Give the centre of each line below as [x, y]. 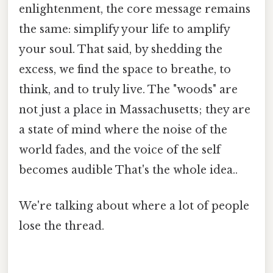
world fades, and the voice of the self [120, 150]
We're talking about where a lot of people [134, 206]
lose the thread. [62, 226]
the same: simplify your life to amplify [124, 30]
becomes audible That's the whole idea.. [128, 170]
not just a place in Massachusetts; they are [135, 110]
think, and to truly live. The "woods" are [128, 90]
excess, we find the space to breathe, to [125, 70]
